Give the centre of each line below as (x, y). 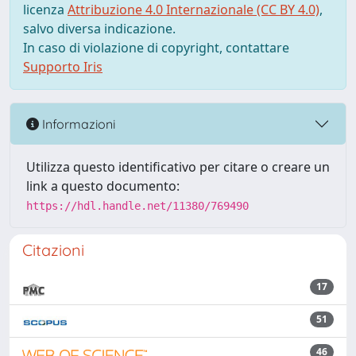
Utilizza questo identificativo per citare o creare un (178, 167)
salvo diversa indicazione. (99, 29)
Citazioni (53, 250)
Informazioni (77, 124)
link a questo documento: (103, 186)
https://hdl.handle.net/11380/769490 (137, 206)
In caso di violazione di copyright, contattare (156, 48)
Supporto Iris (63, 67)
